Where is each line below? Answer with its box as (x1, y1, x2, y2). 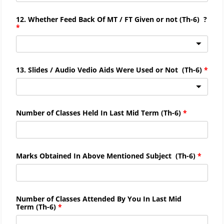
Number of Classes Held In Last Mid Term (16, 108, 159, 118)
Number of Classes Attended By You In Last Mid (16, 193, 181, 203)
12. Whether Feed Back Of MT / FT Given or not (16, 14, 177, 24)
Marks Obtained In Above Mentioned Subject (16, 151, 173, 161)
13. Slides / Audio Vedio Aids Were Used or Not (16, 65, 180, 75)
